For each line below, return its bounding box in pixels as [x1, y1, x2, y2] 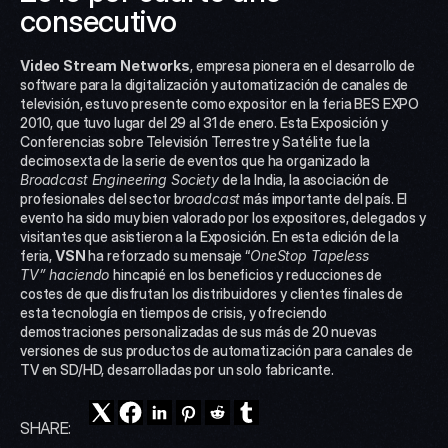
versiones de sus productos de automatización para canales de [20, 342, 413, 359]
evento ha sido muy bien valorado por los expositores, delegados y [20, 209, 426, 226]
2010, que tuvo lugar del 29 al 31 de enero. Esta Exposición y [20, 114, 388, 131]
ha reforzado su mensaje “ [85, 247, 250, 264]
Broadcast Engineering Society [20, 171, 219, 188]
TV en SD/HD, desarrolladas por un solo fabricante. [20, 361, 334, 378]
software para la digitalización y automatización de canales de [20, 76, 409, 93]
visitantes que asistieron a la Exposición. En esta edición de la [20, 228, 400, 245]
